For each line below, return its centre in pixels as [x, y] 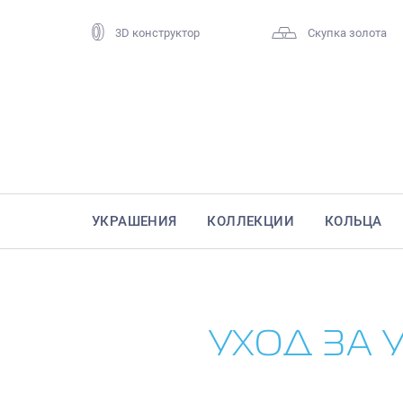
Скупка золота [347, 33]
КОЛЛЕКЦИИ [251, 222]
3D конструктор [157, 33]
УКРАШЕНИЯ [134, 222]
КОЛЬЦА [353, 222]
